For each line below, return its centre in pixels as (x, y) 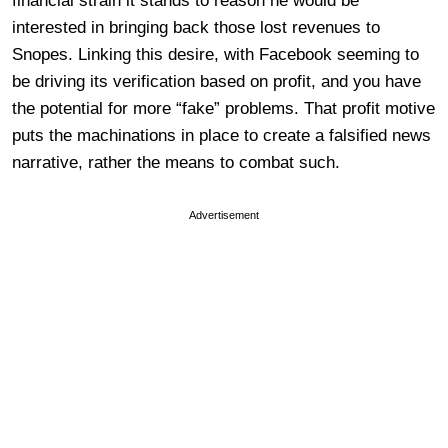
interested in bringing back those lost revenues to (196, 27)
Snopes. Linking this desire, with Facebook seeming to (215, 54)
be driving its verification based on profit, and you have (216, 81)
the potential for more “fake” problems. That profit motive (223, 108)
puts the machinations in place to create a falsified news (221, 135)
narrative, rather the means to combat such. (176, 162)
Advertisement (224, 214)
